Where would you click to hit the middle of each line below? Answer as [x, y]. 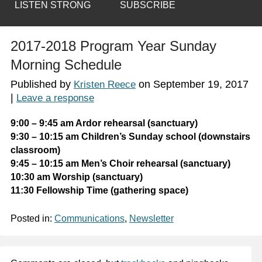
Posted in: [32, 219]
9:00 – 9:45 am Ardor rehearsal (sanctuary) [104, 123]
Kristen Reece [104, 85]
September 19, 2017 [201, 85]
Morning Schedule [66, 65]
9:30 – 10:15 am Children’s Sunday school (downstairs [130, 137]
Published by [42, 85]
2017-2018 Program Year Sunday [113, 46]
